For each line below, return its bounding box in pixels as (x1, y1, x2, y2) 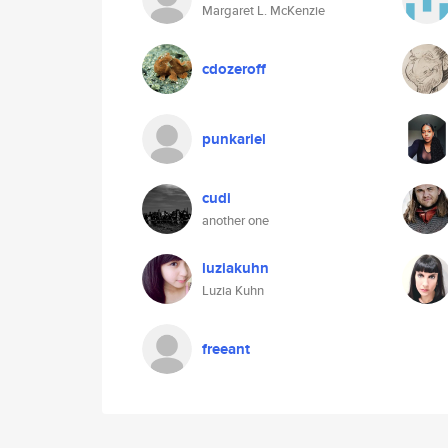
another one (202, 211, 269, 230)
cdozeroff (202, 58, 266, 80)
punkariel (202, 128, 266, 150)
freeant (202, 338, 250, 360)
